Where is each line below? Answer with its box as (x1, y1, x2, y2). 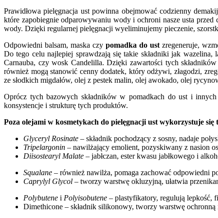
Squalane (23, 168, 52, 177)
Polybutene (23, 194, 58, 202)
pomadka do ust (105, 41, 160, 50)
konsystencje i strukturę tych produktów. (4, 101, 128, 110)
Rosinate (52, 134, 80, 143)
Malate (62, 152, 84, 161)
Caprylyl (23, 177, 50, 186)
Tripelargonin (23, 143, 65, 152)
